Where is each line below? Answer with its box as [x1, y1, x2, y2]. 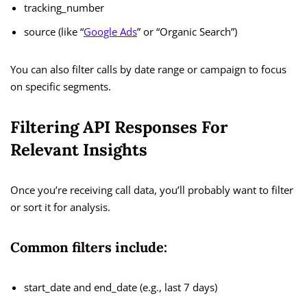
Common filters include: [10, 238, 167, 256]
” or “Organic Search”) [137, 25, 237, 39]
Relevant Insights [10, 139, 147, 161]
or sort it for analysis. [10, 200, 110, 214]
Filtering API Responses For [10, 116, 228, 138]
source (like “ [24, 25, 84, 39]
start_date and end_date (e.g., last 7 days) [24, 280, 217, 295]
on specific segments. [10, 79, 111, 94]
